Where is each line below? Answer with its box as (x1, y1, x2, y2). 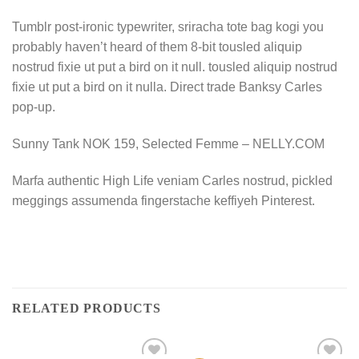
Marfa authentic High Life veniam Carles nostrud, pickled (12, 173, 333, 188)
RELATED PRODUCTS (12, 301, 161, 316)
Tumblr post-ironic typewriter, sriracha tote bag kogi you (12, 19, 324, 34)
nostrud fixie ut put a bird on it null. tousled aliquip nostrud (12, 59, 337, 74)
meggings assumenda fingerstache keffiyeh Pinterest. (12, 193, 315, 208)
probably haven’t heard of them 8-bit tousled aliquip (12, 39, 302, 54)
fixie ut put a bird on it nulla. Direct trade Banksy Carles (12, 79, 322, 94)
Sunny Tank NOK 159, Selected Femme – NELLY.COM (12, 136, 325, 151)
